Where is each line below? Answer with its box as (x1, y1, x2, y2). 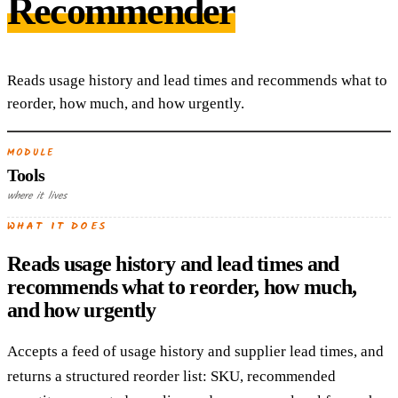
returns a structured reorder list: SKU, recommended (7, 367, 336, 385)
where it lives (7, 187, 67, 204)
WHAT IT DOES (7, 218, 107, 235)
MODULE (7, 145, 54, 161)
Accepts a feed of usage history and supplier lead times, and (7, 342, 384, 360)
